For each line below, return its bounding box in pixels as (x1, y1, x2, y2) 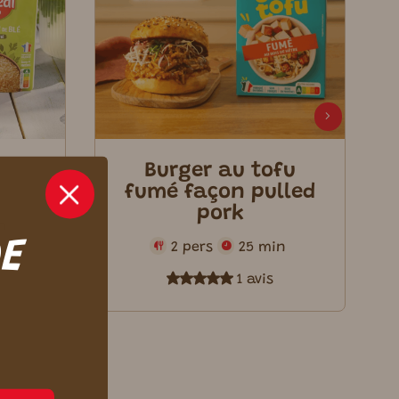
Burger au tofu (144, 160, 296, 182)
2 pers (171, 240, 214, 255)
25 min (239, 240, 286, 255)
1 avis (237, 273, 274, 288)
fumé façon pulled (125, 182, 315, 203)
